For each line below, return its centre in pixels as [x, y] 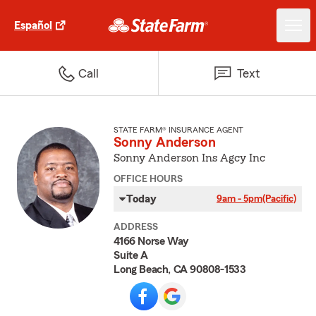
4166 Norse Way [151, 241]
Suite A [131, 255]
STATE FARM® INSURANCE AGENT [179, 130]
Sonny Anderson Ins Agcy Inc [190, 158]
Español [33, 25]
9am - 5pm [239, 199]
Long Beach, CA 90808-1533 [180, 269]
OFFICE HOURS [148, 179]
